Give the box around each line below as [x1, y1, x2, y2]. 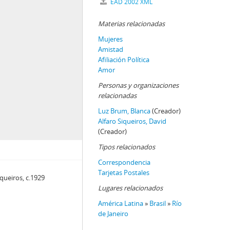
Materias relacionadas [98, 19, 165, 28]
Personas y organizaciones [98, 81, 179, 90]
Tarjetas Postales [98, 168, 149, 177]
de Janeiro [98, 209, 128, 218]
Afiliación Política [98, 55, 149, 64]
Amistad [98, 45, 123, 54]
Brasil [149, 199, 166, 208]
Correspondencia [98, 158, 150, 167]
